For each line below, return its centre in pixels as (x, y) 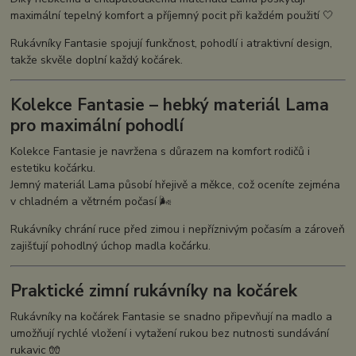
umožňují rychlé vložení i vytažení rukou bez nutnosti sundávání (170, 334)
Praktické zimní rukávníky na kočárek (154, 291)
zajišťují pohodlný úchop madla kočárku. (111, 246)
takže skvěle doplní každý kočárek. (97, 60)
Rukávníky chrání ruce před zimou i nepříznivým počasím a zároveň (178, 229)
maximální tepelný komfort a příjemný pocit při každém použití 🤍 (172, 15)
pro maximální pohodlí (97, 126)
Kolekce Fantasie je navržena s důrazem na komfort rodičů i (161, 151)
